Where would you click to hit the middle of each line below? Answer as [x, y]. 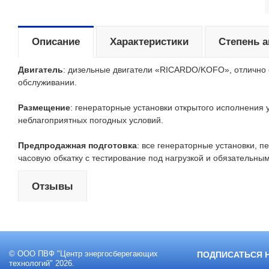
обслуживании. [47, 82]
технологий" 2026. [42, 264]
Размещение [44, 107]
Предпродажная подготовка [77, 145]
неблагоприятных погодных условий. [91, 120]
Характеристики [149, 42]
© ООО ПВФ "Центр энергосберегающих [83, 254]
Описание [56, 42]
